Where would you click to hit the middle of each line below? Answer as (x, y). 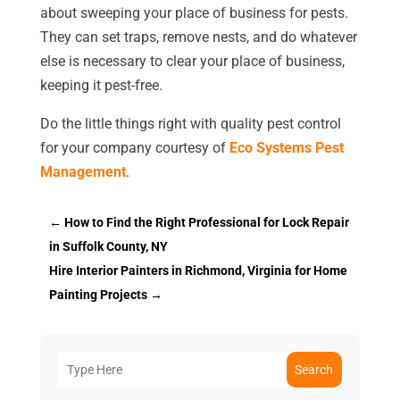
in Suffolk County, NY (108, 246)
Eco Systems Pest (286, 147)
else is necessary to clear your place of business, (192, 61)
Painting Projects (98, 294)
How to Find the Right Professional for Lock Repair (206, 222)
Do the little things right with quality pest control (190, 123)
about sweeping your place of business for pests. (194, 12)
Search (314, 369)
